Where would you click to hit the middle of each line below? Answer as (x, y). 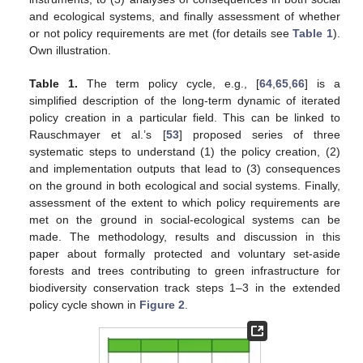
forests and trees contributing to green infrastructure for (185, 270)
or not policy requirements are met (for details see (161, 33)
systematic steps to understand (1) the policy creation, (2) (185, 151)
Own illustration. (70, 50)
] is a (322, 83)
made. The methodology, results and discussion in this (185, 236)
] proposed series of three (259, 134)
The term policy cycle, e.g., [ (169, 83)
